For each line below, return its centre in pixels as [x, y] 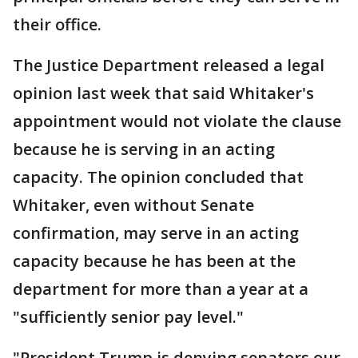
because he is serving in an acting [144, 149]
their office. [57, 24]
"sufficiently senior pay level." [128, 317]
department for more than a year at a [161, 289]
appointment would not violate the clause [177, 121]
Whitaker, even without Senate [133, 205]
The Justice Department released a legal [169, 65]
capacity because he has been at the [154, 261]
